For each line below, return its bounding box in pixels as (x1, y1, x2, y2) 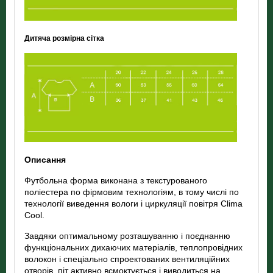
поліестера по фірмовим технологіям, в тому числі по (24, 187, 239, 197)
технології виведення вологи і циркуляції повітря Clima (24, 199, 243, 209)
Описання (24, 155, 66, 165)
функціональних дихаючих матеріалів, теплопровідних (24, 243, 243, 253)
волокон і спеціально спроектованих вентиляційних (24, 254, 230, 264)
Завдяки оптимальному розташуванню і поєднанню (24, 231, 231, 241)
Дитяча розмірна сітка (24, 34, 105, 43)
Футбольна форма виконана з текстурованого (24, 175, 208, 186)
